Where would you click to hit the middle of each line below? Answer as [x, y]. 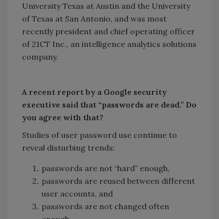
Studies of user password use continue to [99, 135]
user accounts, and [77, 193]
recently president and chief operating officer [109, 31]
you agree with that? [63, 117]
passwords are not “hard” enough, [106, 168]
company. [40, 56]
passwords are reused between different [118, 181]
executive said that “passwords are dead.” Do [109, 104]
